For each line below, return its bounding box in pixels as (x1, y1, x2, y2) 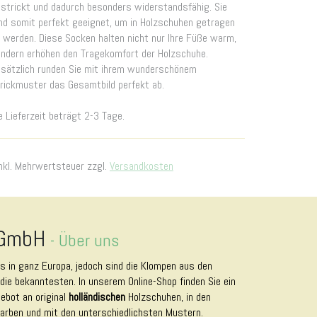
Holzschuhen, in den (127, 289, 211, 304)
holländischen (68, 289, 128, 304)
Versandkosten (110, 158, 173, 173)
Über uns (58, 229, 119, 251)
